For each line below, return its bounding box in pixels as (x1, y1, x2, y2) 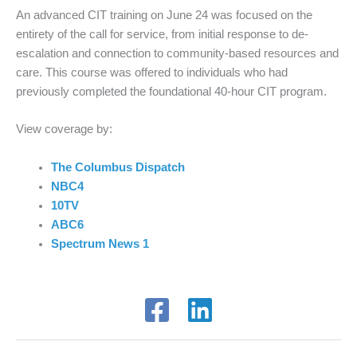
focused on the (236, 8, 312, 22)
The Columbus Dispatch (50, 160, 185, 174)
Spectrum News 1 (50, 237, 149, 250)
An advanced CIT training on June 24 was (16, 8, 236, 22)
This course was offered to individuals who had (42, 65, 288, 79)
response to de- (224, 27, 308, 41)
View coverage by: (16, 123, 112, 136)
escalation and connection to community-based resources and (16, 46, 339, 60)
